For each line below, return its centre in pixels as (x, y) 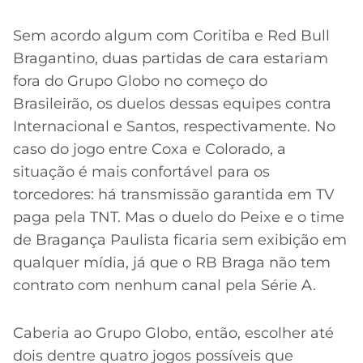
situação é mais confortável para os (141, 172)
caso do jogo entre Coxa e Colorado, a (149, 149)
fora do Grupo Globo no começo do (140, 81)
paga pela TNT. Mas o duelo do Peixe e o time (179, 218)
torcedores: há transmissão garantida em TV (174, 195)
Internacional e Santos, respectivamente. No (174, 127)
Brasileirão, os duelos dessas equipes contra (172, 104)
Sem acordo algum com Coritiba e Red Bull (171, 36)
